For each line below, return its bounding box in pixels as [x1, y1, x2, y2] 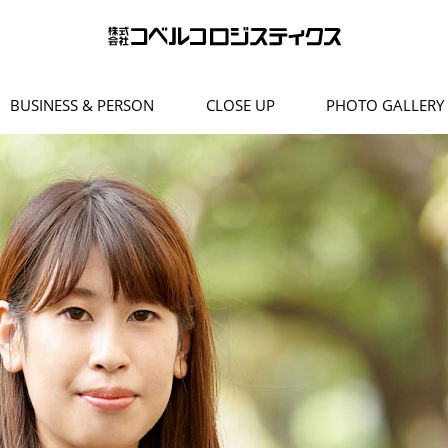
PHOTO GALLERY [326, 95, 444, 115]
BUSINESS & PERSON [10, 95, 154, 115]
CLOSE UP [205, 95, 275, 115]
